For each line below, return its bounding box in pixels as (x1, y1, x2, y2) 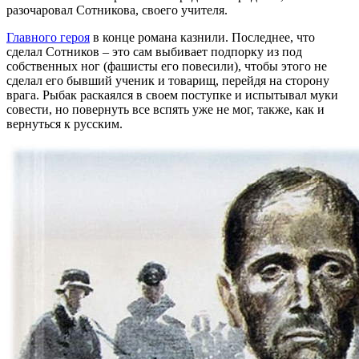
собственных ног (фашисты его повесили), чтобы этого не (6, 58, 327, 73)
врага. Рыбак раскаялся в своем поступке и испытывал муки (6, 87, 338, 102)
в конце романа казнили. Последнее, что (90, 30, 315, 44)
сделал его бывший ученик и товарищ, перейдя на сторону (6, 73, 329, 87)
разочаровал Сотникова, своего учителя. (6, 2, 228, 17)
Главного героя (6, 30, 90, 44)
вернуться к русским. (6, 116, 123, 131)
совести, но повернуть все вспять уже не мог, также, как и (6, 102, 325, 116)
